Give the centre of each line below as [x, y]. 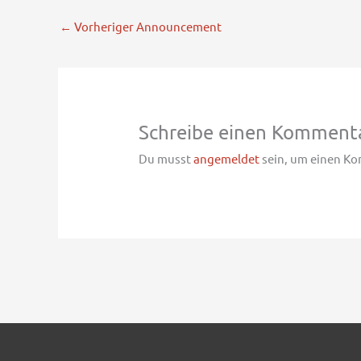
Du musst [166, 159]
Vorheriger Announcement [147, 27]
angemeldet [227, 159]
